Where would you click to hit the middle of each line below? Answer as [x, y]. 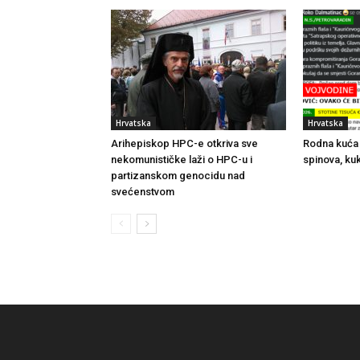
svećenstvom [143, 192]
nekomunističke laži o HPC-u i [182, 160]
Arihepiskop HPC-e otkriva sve [184, 143]
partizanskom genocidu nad [178, 176]
